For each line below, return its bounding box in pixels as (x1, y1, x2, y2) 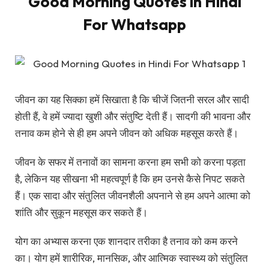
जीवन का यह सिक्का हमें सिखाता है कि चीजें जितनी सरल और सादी (15, 92, 249, 106)
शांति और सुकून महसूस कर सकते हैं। (15, 206, 148, 219)
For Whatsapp (83, 14, 186, 35)
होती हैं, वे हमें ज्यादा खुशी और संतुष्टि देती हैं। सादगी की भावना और (15, 109, 250, 122)
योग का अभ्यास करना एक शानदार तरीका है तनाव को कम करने (15, 235, 238, 248)
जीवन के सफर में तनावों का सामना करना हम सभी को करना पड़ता (15, 156, 246, 169)
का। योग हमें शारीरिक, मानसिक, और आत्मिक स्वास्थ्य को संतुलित (15, 252, 248, 265)
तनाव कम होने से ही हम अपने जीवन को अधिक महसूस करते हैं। (15, 126, 238, 139)
